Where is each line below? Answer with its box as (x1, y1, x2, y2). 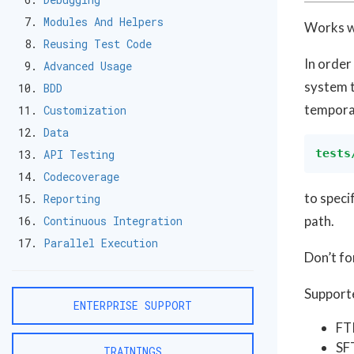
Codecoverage (43, 169, 119, 184)
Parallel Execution (43, 235, 158, 250)
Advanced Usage (43, 58, 132, 73)
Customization (43, 103, 126, 118)
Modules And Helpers (43, 14, 164, 29)
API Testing (43, 147, 115, 162)
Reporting (43, 191, 100, 206)
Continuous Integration (43, 213, 183, 228)
